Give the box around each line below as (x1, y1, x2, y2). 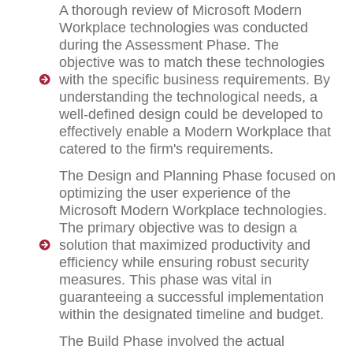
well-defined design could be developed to (59, 106, 323, 123)
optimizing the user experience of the (59, 185, 291, 202)
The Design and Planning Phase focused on (59, 168, 336, 184)
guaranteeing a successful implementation (59, 289, 324, 306)
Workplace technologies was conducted (59, 20, 308, 36)
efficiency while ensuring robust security (59, 255, 309, 271)
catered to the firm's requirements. (59, 141, 273, 158)
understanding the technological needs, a (59, 89, 318, 106)
